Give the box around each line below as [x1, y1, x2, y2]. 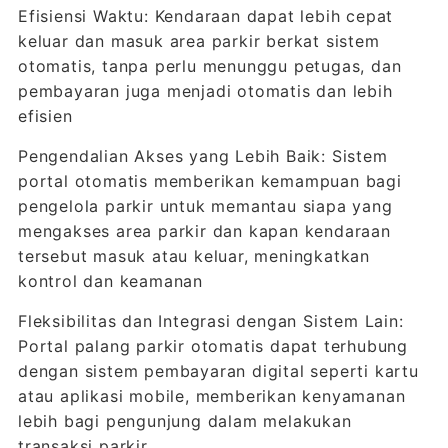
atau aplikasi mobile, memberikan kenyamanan [17, 386, 406, 406]
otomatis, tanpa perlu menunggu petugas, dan [17, 56, 402, 76]
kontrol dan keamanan [17, 271, 203, 291]
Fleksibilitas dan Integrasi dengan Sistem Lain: [17, 311, 404, 331]
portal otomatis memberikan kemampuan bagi [17, 171, 402, 191]
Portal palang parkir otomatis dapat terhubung [17, 336, 408, 356]
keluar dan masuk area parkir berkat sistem [17, 31, 380, 51]
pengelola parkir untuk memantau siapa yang [17, 196, 393, 216]
